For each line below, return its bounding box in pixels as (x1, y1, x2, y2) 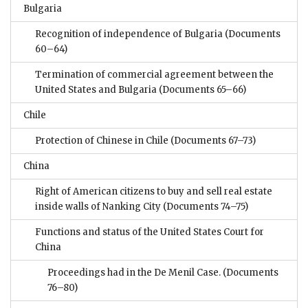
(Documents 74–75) (161, 201, 248, 213)
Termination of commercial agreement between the (35, 69, 274, 81)
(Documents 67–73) (168, 135, 256, 147)
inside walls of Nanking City (35, 201, 161, 213)
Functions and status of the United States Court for (35, 226, 264, 239)
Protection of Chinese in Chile (35, 135, 168, 147)
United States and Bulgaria (35, 84, 157, 96)
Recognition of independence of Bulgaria (35, 28, 223, 41)
